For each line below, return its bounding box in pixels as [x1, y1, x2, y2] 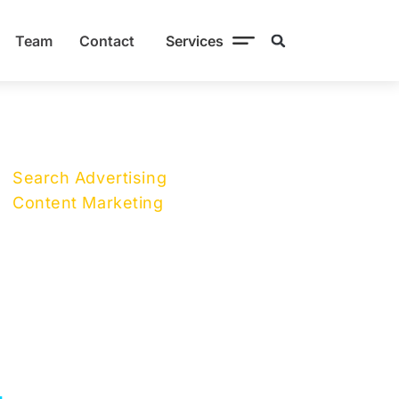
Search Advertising [12, 168, 167, 187]
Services [165, 31, 224, 50]
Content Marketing [12, 193, 164, 212]
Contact [78, 31, 134, 50]
